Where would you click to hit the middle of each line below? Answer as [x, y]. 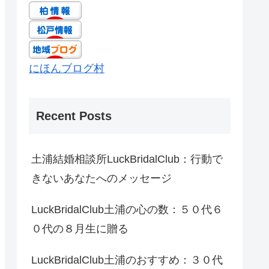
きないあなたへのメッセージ [101, 178]
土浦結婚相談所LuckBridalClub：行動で [127, 159]
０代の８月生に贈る [80, 228]
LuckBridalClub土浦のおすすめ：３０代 [127, 260]
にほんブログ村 [67, 69]
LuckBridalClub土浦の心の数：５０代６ [127, 209]
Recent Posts [74, 116]
